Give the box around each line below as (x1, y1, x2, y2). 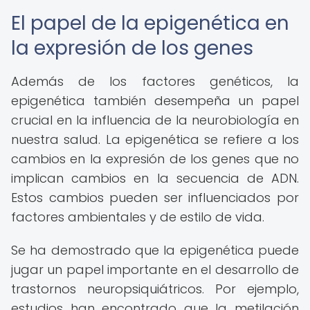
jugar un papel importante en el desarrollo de (11, 261, 299, 278)
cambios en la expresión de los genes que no (11, 150, 299, 167)
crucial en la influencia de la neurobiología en (11, 111, 299, 129)
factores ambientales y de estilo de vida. (11, 208, 264, 226)
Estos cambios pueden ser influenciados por (11, 189, 299, 206)
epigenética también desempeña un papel (11, 92, 299, 109)
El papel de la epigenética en (11, 10, 289, 37)
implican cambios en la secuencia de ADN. (11, 170, 299, 187)
